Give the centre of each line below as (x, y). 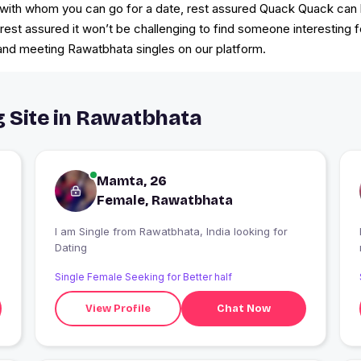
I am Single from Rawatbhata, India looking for (83, 232)
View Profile (118, 308)
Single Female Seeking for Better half (143, 277)
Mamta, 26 (131, 181)
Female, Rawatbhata (164, 201)
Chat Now (244, 308)
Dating (71, 248)
